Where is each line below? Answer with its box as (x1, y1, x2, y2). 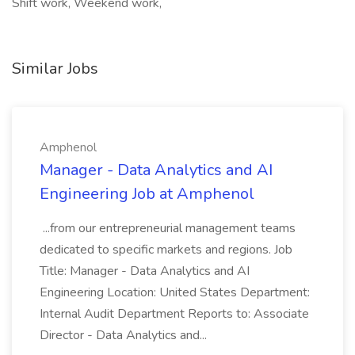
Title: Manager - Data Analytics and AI (40, 262, 250, 280)
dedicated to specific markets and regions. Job (40, 241, 292, 258)
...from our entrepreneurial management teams (40, 219, 296, 237)
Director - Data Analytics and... (40, 326, 210, 344)
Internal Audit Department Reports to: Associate (40, 305, 309, 323)
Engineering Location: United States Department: (40, 284, 310, 301)
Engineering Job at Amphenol (40, 183, 254, 204)
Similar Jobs (12, 58, 98, 79)
